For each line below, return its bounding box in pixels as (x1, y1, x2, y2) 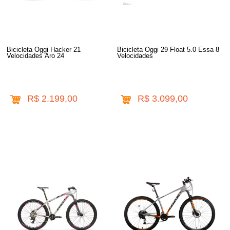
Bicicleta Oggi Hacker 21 (7, 45, 81, 53)
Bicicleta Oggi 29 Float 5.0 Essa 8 (117, 45, 220, 53)
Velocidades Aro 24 (7, 51, 65, 60)
